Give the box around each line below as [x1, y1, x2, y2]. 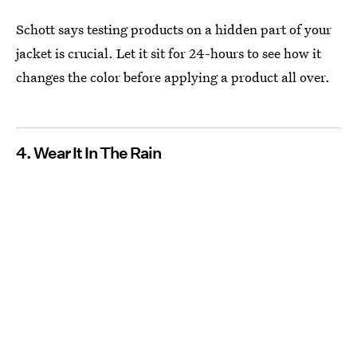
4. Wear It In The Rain [16, 143, 161, 163]
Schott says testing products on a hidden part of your [16, 20, 331, 39]
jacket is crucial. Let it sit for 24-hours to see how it [16, 44, 321, 63]
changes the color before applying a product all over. [16, 68, 330, 87]
